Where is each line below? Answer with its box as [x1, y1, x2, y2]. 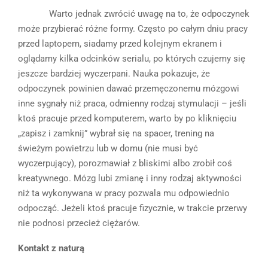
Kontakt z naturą [18, 242, 84, 254]
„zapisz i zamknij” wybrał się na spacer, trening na [18, 127, 214, 139]
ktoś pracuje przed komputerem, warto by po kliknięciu [18, 112, 236, 124]
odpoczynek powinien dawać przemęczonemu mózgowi [18, 83, 239, 94]
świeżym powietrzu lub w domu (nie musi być [18, 142, 198, 154]
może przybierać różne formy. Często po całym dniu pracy [18, 23, 248, 34]
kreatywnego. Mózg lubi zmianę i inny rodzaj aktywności [18, 172, 242, 184]
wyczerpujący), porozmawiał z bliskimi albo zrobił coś [18, 157, 232, 169]
